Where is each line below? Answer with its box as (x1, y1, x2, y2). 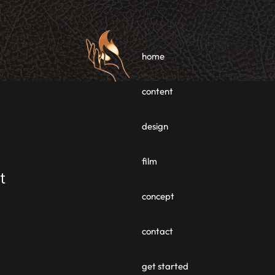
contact (142, 225, 173, 237)
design (142, 120, 168, 132)
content (142, 85, 173, 97)
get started (142, 260, 188, 272)
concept (142, 190, 174, 202)
